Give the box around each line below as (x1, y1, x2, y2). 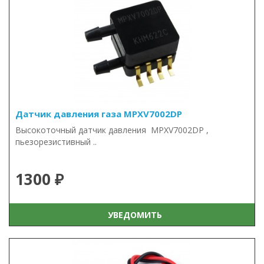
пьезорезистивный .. (15, 136, 97, 147)
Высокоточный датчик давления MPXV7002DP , (15, 124, 209, 136)
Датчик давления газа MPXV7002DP (15, 108, 182, 120)
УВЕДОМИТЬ (103, 209, 162, 220)
